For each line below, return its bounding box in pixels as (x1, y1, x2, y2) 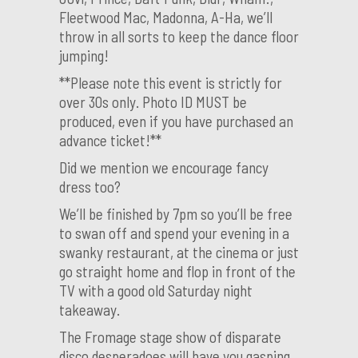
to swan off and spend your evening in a (59, 224, 289, 242)
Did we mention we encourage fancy (59, 158, 268, 177)
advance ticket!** (59, 131, 161, 149)
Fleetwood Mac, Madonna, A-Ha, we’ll (59, 8, 272, 26)
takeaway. (59, 300, 120, 319)
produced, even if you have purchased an (59, 112, 293, 130)
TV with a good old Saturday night (59, 281, 253, 300)
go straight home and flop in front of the (59, 262, 296, 280)
